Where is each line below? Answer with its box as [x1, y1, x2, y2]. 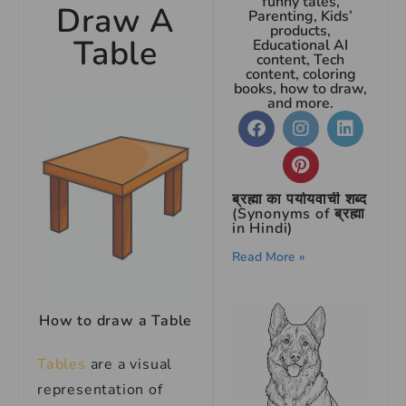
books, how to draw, [234, 79, 368, 99]
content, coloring [245, 64, 356, 84]
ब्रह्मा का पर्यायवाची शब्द [232, 189, 368, 209]
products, [270, 21, 332, 41]
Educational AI [253, 35, 349, 55]
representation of [37, 380, 163, 400]
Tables [37, 354, 91, 374]
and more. [267, 93, 334, 113]
